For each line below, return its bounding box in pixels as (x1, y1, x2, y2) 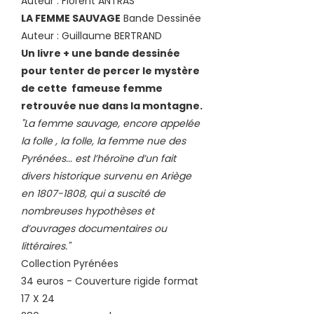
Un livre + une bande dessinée (21, 46, 180, 60)
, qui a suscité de (85, 186, 165, 200)
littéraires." (21, 238, 70, 253)
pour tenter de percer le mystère (21, 63, 200, 78)
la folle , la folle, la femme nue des (21, 133, 186, 148)
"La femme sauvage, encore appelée (21, 116, 200, 130)
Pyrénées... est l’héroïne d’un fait (21, 151, 176, 165)
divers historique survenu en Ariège (21, 168, 191, 183)
